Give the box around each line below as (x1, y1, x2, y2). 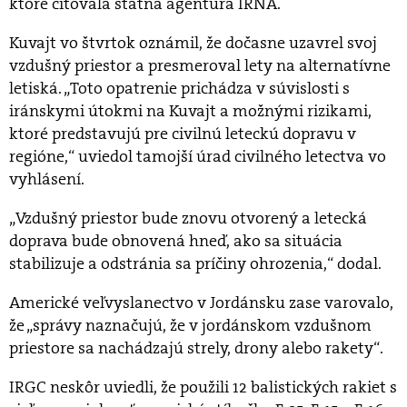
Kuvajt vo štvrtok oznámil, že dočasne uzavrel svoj (9, 32, 377, 55)
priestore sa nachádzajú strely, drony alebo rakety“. (9, 337, 383, 360)
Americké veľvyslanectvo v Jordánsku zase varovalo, (9, 292, 392, 314)
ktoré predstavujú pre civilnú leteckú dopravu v (9, 123, 356, 145)
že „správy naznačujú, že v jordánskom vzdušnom (9, 314, 372, 337)
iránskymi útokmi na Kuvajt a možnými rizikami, (9, 100, 372, 123)
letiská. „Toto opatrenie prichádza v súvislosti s (9, 77, 350, 100)
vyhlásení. (9, 168, 84, 191)
